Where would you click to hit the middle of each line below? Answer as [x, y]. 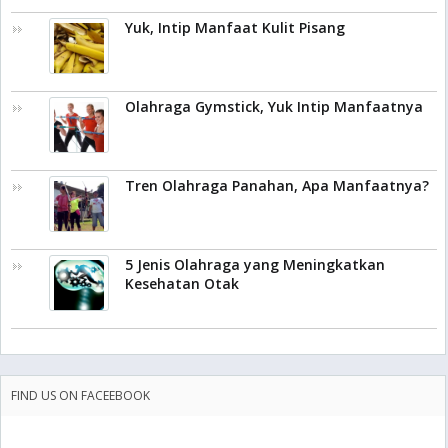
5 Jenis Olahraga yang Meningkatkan [255, 264]
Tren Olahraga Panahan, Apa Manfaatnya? [277, 185]
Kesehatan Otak [182, 283]
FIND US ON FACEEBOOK [80, 395]
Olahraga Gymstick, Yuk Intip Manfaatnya [274, 106]
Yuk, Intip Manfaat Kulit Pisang [235, 27]
